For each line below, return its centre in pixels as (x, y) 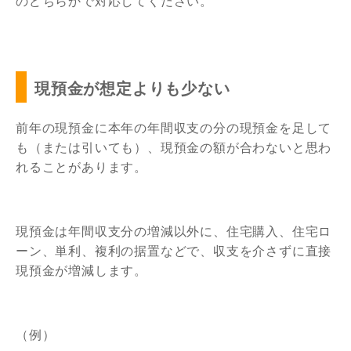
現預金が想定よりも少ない (132, 89)
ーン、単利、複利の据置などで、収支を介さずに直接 (174, 251)
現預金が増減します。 (81, 271)
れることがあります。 (82, 167)
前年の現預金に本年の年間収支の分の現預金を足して (174, 128)
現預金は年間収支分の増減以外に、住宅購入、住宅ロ (174, 232)
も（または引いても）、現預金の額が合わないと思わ (174, 148)
